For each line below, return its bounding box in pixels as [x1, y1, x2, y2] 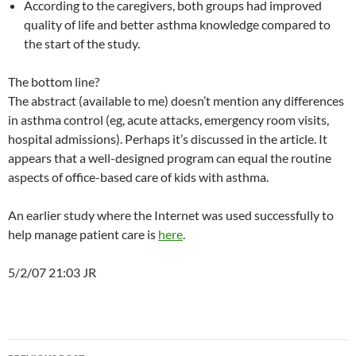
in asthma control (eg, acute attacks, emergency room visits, [8, 112, 329, 128]
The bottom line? [8, 74, 99, 90]
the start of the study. [24, 36, 140, 52]
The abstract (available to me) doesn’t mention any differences [8, 93, 344, 109]
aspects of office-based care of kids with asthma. [8, 169, 269, 185]
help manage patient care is [8, 226, 158, 242]
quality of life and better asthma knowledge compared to [24, 17, 331, 33]
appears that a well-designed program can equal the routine [8, 150, 331, 166]
